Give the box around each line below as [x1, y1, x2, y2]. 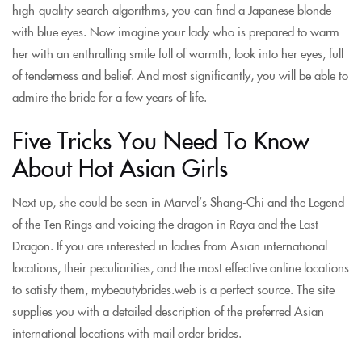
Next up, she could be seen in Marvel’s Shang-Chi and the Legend [12, 192, 344, 210]
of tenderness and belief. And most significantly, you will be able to [12, 66, 348, 83]
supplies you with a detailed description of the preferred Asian [12, 301, 324, 319]
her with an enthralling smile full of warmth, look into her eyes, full [12, 44, 343, 61]
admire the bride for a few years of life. [12, 88, 207, 105]
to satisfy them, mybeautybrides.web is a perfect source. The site [12, 280, 335, 297]
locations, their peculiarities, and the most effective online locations [12, 258, 349, 276]
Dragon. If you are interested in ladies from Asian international [12, 236, 327, 254]
